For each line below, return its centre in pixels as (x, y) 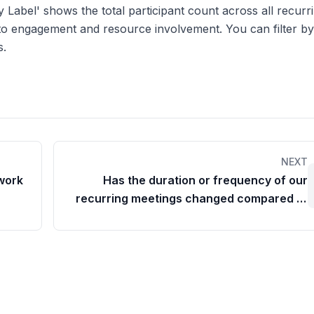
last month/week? (259, 217)
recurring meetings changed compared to (192, 198)
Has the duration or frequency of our (205, 180)
